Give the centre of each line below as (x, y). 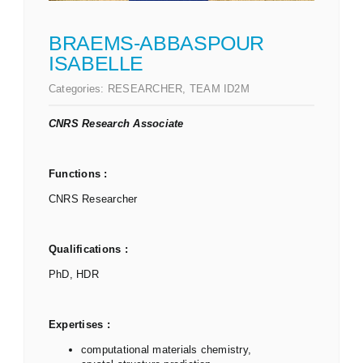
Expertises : (79, 324)
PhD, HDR (74, 274)
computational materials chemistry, (167, 349)
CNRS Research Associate (116, 123)
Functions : (78, 173)
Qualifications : (88, 249)
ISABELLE (96, 63)
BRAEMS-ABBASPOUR (156, 43)
